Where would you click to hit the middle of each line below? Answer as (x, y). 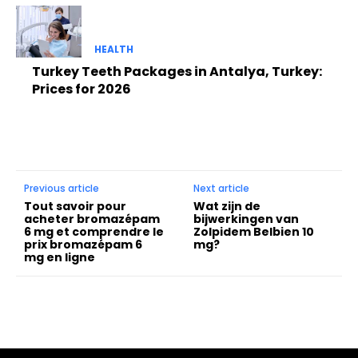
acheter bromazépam (92, 219)
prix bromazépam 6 (83, 244)
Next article (222, 188)
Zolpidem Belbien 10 (254, 231)
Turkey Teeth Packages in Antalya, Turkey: (177, 71)
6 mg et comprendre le (94, 231)
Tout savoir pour (75, 206)
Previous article (62, 188)
